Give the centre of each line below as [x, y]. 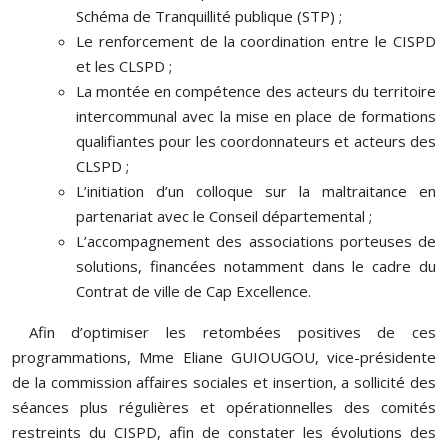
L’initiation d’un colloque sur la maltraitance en [256, 190]
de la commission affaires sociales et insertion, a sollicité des [224, 381]
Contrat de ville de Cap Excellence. [193, 290]
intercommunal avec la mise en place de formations [256, 115]
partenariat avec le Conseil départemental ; [224, 215]
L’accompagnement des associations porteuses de [256, 240]
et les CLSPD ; [124, 65]
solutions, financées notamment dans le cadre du [256, 265]
